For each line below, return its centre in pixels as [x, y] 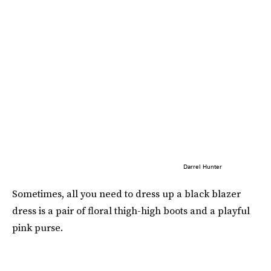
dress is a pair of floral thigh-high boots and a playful [131, 210]
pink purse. [38, 227]
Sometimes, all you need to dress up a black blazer [126, 193]
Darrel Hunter [202, 166]
